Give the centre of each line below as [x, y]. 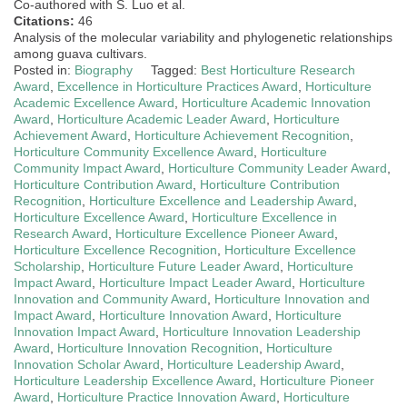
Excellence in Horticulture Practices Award [178, 86]
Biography [104, 69]
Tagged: [176, 69]
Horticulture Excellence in [264, 217]
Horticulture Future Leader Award [184, 266]
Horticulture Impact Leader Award [195, 282]
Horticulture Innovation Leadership [262, 331]
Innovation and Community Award [110, 298]
